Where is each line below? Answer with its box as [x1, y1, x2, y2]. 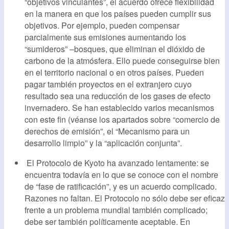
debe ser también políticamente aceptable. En [25, 215, 190, 227]
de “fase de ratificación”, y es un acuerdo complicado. [25, 180, 217, 192]
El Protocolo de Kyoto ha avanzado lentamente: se [25, 156, 209, 169]
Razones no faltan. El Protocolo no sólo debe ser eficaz [25, 192, 225, 204]
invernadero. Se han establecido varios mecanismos [25, 101, 214, 113]
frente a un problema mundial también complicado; [25, 203, 208, 216]
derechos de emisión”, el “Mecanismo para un [25, 125, 190, 137]
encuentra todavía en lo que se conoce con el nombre [25, 168, 218, 180]
